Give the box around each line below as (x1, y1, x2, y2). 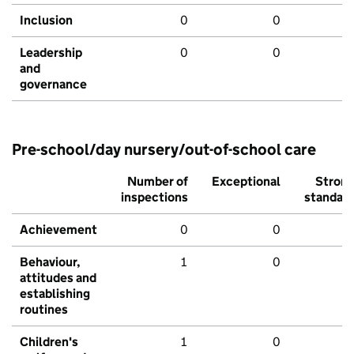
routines (20, 302, 68, 318)
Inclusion (20, 13, 73, 28)
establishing (20, 286, 90, 302)
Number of (127, 174, 188, 190)
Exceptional (212, 174, 281, 190)
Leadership (20, 45, 82, 61)
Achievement (20, 222, 97, 238)
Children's (20, 334, 78, 350)
